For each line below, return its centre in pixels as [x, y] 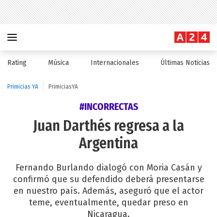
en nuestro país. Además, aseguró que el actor [108, 191]
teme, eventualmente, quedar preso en [108, 202]
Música [59, 63]
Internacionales [115, 63]
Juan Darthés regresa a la [108, 126]
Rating [17, 63]
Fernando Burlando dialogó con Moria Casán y [108, 168]
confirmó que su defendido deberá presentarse [108, 179]
